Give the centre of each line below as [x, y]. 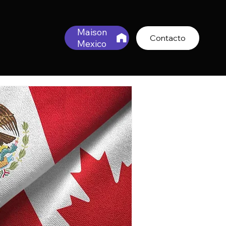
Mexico [92, 43]
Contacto [168, 38]
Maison [93, 32]
